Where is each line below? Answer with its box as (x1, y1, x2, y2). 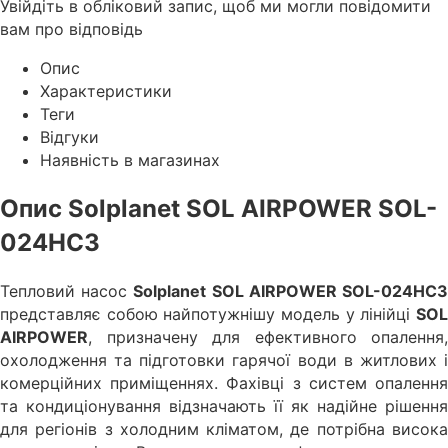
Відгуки (40, 126, 99, 147)
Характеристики (40, 80, 172, 101)
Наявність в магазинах (40, 149, 220, 170)
